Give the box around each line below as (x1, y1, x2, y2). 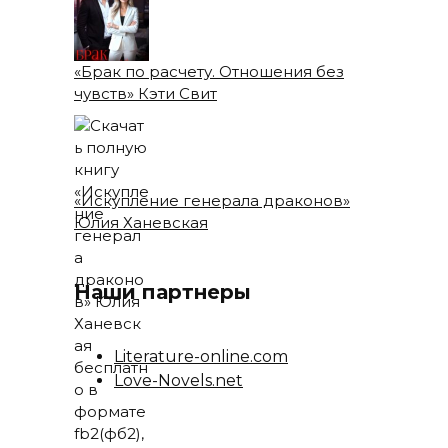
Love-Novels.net (114, 370, 243, 390)
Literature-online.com (114, 346, 288, 366)
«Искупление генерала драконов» (74, 190, 350, 210)
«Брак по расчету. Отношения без (74, 61, 344, 81)
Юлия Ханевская (74, 212, 208, 232)
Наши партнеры (74, 279, 251, 304)
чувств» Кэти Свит (74, 83, 217, 103)
